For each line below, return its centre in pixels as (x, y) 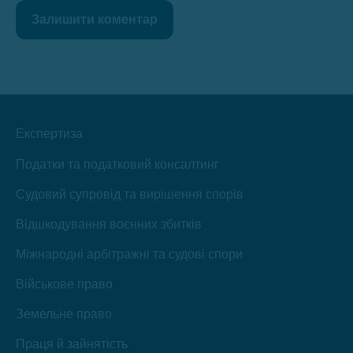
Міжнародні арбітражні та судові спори (129, 254)
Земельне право (64, 314)
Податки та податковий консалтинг (117, 164)
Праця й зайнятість (72, 344)
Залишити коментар (95, 19)
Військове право (64, 284)
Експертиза (49, 133)
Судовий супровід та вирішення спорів (130, 194)
